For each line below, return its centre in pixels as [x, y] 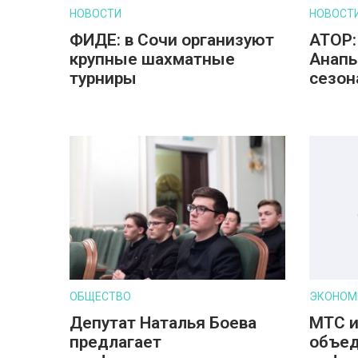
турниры [103, 78]
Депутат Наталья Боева [163, 323]
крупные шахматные [152, 59]
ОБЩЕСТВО [100, 296]
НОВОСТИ [95, 14]
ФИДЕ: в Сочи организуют [172, 40]
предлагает [115, 342]
